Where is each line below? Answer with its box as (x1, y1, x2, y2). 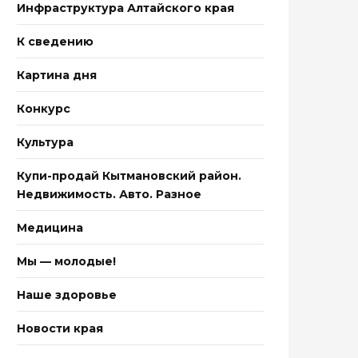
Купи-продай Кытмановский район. (17, 169, 241, 183)
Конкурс (17, 101, 70, 116)
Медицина (17, 221, 83, 235)
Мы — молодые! (17, 254, 116, 268)
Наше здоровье (17, 288, 117, 302)
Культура (17, 135, 74, 149)
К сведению (17, 34, 93, 49)
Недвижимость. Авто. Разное (17, 187, 201, 201)
